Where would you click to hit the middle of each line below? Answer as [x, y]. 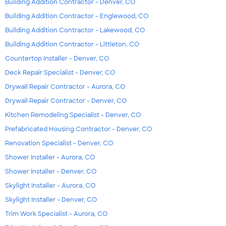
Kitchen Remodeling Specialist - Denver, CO [73, 115]
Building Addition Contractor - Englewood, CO [77, 16]
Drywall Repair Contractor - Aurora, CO [65, 87]
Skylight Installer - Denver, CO [51, 200]
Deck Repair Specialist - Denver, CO [60, 72]
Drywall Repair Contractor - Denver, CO [66, 101]
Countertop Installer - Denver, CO [57, 58]
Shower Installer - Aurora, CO [50, 157]
